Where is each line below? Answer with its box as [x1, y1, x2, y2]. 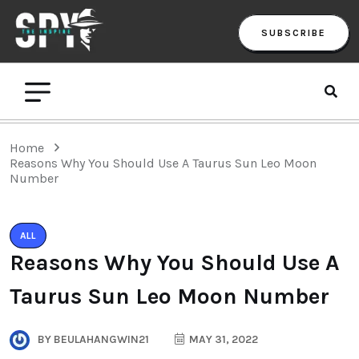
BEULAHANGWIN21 [51, 332, 149, 346]
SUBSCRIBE [261, 26, 326, 38]
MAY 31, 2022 [187, 332, 258, 346]
